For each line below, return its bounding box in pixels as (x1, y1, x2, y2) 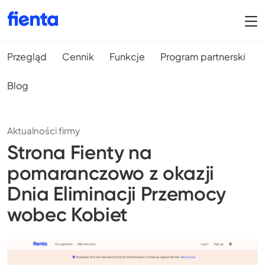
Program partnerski (160, 50, 245, 63)
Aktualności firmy (7, 125, 80, 137)
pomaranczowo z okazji (7, 161, 215, 185)
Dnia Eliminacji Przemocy (7, 182, 227, 206)
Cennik (62, 50, 94, 63)
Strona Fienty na (7, 141, 152, 164)
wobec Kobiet (7, 203, 128, 227)
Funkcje (109, 50, 145, 63)
